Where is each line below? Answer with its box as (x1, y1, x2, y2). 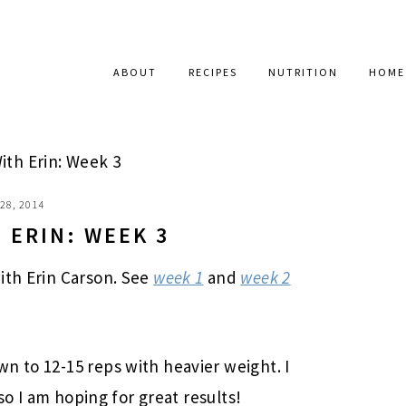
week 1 (153, 266, 204, 288)
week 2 (240, 266, 291, 288)
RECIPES (188, 65, 237, 79)
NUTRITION (268, 65, 339, 79)
